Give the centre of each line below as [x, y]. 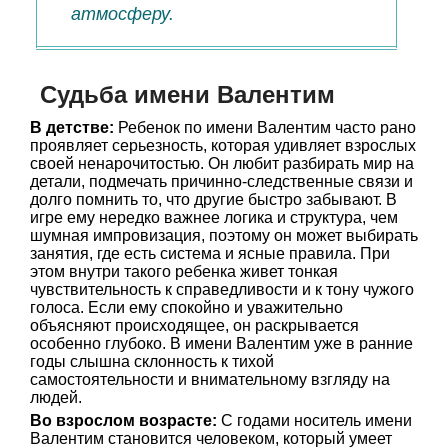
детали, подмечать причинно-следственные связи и [221, 181]
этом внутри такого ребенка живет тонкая [184, 271]
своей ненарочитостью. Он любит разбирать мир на [222, 163]
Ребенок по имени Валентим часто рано [265, 127]
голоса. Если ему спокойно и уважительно [186, 307]
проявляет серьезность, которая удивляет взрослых [223, 145]
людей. [56, 397]
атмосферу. [122, 14]
